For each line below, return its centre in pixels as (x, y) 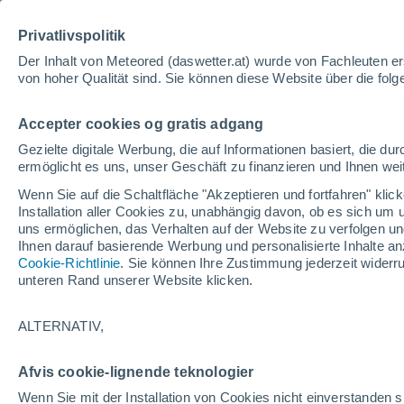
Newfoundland (237, 246)
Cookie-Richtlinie (69, 263)
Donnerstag (174, 332)
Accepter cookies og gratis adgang (141, 124)
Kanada (147, 246)
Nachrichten (354, 87)
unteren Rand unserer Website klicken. (136, 280)
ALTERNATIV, (61, 326)
